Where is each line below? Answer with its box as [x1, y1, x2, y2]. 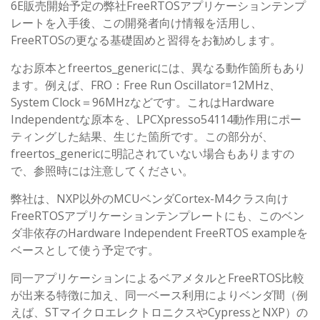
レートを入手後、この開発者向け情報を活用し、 [11, 15, 262, 31]
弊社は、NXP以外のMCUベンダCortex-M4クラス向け [11, 191, 289, 207]
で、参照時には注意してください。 [11, 163, 194, 179]
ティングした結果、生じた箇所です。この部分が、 [11, 129, 274, 145]
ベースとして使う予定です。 [11, 242, 159, 259]
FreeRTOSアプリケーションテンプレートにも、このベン [11, 208, 304, 224]
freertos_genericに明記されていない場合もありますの [11, 146, 294, 162]
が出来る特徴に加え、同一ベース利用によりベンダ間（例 [11, 287, 308, 304]
